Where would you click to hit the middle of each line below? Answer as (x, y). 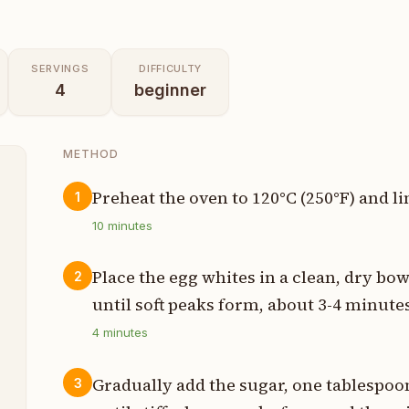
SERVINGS (60, 68)
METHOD (91, 154)
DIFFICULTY (171, 68)
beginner (171, 90)
